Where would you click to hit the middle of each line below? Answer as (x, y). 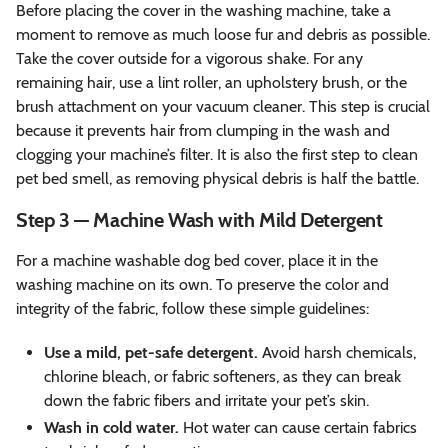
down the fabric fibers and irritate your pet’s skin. (206, 400)
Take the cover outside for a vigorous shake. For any (189, 58)
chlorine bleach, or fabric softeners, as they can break (222, 376)
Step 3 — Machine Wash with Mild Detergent (199, 219)
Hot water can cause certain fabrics (298, 427)
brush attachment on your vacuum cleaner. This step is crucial (223, 106)
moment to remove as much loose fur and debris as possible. (223, 34)
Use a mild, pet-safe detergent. (151, 352)
